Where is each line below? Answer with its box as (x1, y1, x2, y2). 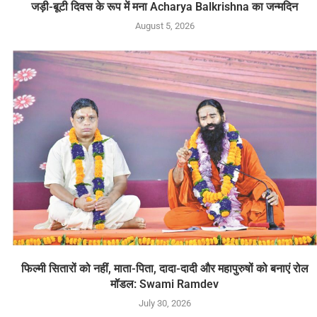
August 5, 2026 (134, 20, 195, 31)
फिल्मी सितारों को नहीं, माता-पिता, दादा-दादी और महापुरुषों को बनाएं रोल (21, 261, 309, 275)
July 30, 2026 (138, 297, 191, 309)
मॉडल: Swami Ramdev (110, 277, 219, 291)
